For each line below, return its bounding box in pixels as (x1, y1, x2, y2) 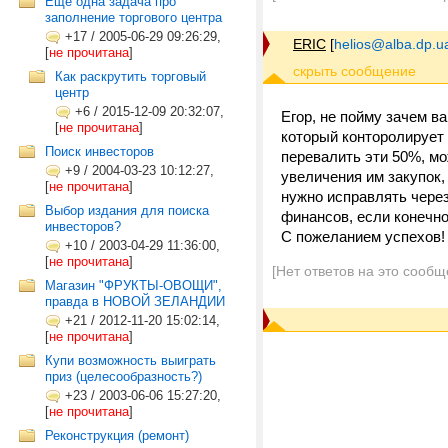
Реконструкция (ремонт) (45, 428, 189, 443)
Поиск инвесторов (45, 144, 154, 159)
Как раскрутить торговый (55, 69, 206, 84)
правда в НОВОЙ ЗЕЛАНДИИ (45, 294, 225, 309)
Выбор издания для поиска (45, 203, 209, 218)
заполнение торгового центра (45, 10, 222, 25)
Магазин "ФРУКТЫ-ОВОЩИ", (45, 278, 222, 293)
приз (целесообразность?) (45, 369, 202, 384)
